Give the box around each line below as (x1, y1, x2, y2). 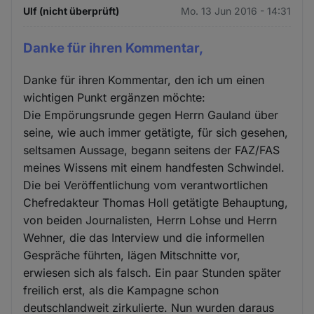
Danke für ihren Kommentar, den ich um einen (23, 72, 265, 87)
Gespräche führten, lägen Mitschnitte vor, (23, 247, 241, 262)
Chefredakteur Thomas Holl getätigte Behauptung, (23, 195, 289, 210)
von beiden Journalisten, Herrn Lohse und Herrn (23, 212, 278, 227)
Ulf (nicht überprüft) (23, 5, 120, 18)
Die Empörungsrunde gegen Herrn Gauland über (23, 107, 279, 122)
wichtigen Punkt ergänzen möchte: (23, 90, 206, 104)
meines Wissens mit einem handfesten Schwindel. (23, 160, 285, 175)
